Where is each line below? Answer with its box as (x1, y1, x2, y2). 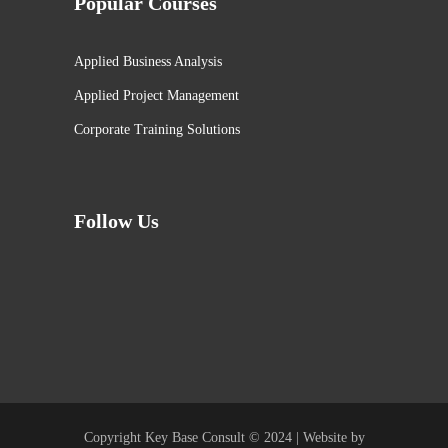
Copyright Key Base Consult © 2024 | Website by (83, 430, 365, 446)
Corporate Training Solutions (74, 122, 240, 138)
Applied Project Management (74, 88, 239, 104)
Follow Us (74, 210, 159, 233)
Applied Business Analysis (74, 54, 222, 70)
